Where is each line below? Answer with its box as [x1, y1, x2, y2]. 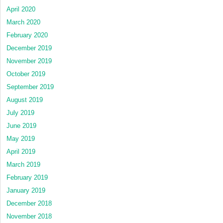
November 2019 [6, 57, 52, 65]
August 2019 [6, 96, 43, 104]
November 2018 [6, 212, 52, 220]
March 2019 [6, 160, 40, 168]
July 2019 [6, 109, 34, 116]
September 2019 [6, 83, 54, 91]
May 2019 [6, 134, 35, 142]
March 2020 [6, 18, 40, 26]
